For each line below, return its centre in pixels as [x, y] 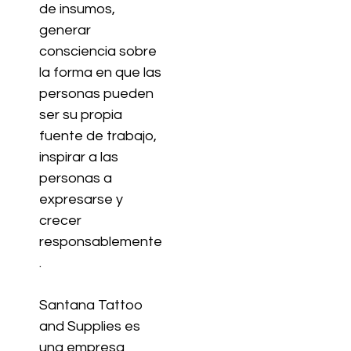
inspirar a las [79, 157]
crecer [60, 221]
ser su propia [81, 115]
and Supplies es [90, 327]
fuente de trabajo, [98, 136]
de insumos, [77, 9]
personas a [76, 179]
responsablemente [101, 242]
